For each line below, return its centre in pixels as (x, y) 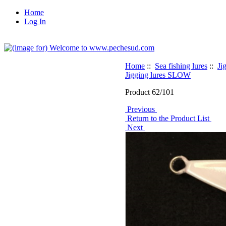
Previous (141, 109)
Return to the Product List (168, 118)
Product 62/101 (150, 92)
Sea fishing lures (181, 66)
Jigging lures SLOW (158, 75)
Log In (35, 21)
